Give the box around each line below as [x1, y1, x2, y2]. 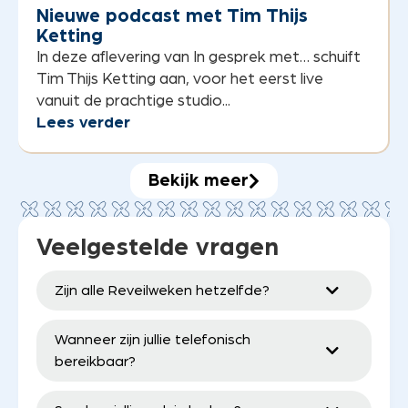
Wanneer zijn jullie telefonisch [55, 332, 250, 348]
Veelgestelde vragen [36, 235, 279, 261]
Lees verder [36, 115, 130, 132]
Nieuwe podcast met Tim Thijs [36, 6, 308, 26]
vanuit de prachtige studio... [36, 93, 230, 109]
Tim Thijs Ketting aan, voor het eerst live [36, 71, 323, 87]
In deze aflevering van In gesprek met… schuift [36, 49, 361, 66]
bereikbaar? [55, 354, 136, 370]
